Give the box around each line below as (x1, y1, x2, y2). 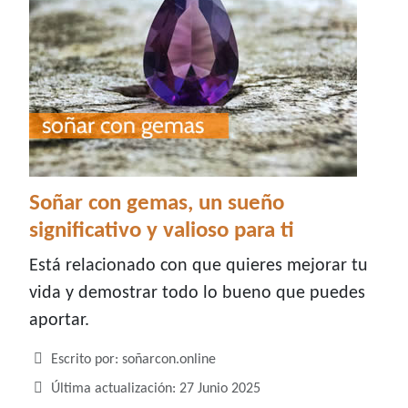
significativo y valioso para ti (29, 219, 294, 243)
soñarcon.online (122, 352, 216, 368)
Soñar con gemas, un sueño (29, 192, 284, 216)
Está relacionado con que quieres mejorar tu (29, 257, 368, 276)
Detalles (28, 352, 77, 367)
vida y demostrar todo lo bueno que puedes (29, 284, 365, 303)
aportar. (29, 311, 89, 331)
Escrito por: (47, 352, 122, 368)
